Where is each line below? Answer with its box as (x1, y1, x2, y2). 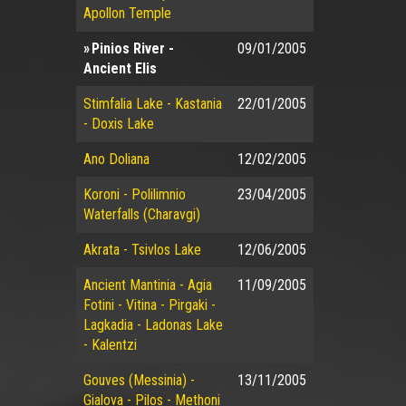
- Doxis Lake (82, 115, 154, 132)
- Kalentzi (82, 336, 137, 353)
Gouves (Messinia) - (82, 372, 195, 389)
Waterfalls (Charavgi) (82, 206, 200, 223)
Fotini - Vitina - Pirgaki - (82, 296, 216, 314)
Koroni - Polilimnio (82, 186, 186, 203)
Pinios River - (91, 40, 174, 57)
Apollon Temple (82, 5, 171, 22)
